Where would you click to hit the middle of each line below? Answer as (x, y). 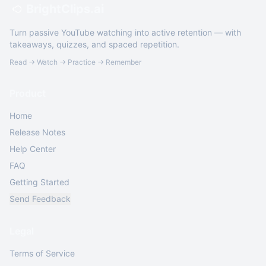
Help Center (33, 149)
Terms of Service (42, 253)
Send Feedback (40, 199)
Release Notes (37, 132)
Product (28, 93)
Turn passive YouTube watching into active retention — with (125, 32)
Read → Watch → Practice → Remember (75, 62)
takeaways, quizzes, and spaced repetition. (94, 44)
